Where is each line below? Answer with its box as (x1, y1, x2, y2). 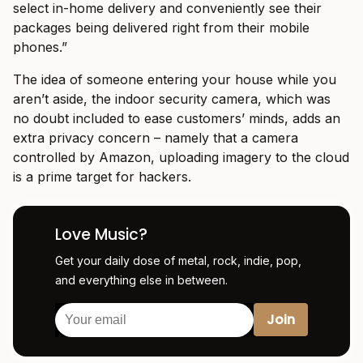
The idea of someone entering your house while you (13, 70, 336, 88)
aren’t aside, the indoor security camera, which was (13, 90, 331, 107)
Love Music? (55, 223, 147, 246)
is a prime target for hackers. (13, 168, 191, 185)
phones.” (13, 38, 67, 55)
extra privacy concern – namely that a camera (13, 129, 298, 146)
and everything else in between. (55, 272, 228, 287)
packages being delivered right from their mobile (13, 19, 310, 36)
